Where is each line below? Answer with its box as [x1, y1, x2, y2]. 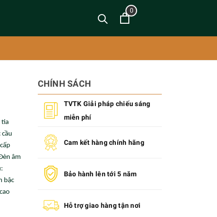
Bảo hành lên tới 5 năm [63, 170, 137, 178]
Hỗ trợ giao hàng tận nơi [63, 201, 141, 209]
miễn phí [63, 113, 92, 121]
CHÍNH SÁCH [37, 78, 92, 89]
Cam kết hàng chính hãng [63, 139, 144, 146]
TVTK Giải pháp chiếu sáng [63, 100, 151, 108]
